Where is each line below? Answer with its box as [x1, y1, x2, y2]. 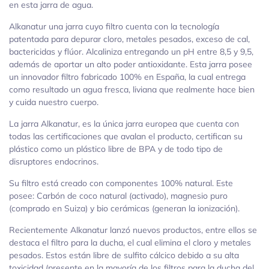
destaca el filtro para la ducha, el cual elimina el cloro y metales [9, 237, 251, 249]
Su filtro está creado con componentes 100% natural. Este [9, 178, 233, 189]
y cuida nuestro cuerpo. [9, 97, 98, 108]
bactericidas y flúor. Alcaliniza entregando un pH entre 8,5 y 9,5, [9, 46, 253, 58]
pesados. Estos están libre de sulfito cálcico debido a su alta [9, 250, 239, 261]
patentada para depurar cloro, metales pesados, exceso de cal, [9, 34, 250, 45]
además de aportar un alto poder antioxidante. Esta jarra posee [9, 59, 252, 70]
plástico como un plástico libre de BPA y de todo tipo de [9, 144, 223, 155]
